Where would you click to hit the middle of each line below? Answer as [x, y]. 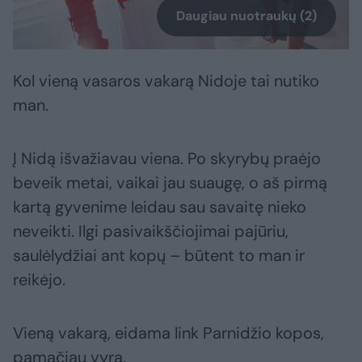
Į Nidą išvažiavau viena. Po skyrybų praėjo [167, 159]
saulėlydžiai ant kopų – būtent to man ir [159, 256]
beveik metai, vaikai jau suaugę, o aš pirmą [170, 183]
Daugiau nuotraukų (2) [246, 16]
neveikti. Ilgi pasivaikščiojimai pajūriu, [151, 232]
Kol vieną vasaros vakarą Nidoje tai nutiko [166, 81]
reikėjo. [39, 280]
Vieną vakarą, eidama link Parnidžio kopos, [168, 333]
